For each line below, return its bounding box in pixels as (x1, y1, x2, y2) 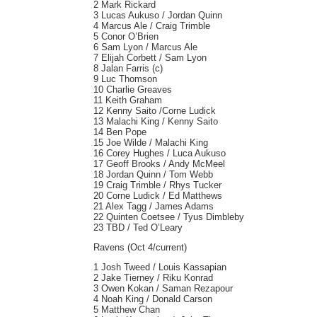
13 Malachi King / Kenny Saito (93, 116, 218, 127)
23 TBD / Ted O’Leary (93, 222, 183, 233)
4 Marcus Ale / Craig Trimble (93, 21, 210, 31)
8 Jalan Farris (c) (93, 63, 163, 74)
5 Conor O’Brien (93, 31, 158, 42)
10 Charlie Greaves (93, 84, 172, 95)
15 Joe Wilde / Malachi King (93, 137, 208, 148)
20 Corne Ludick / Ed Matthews (93, 190, 222, 201)
